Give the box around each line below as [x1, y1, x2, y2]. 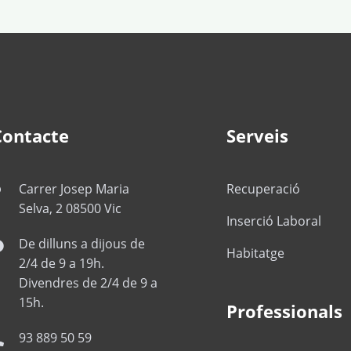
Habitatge [226, 244, 284, 262]
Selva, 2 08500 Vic [19, 199, 121, 217]
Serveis [226, 123, 288, 147]
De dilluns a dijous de [19, 234, 145, 252]
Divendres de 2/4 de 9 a [19, 273, 157, 291]
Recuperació [226, 179, 300, 197]
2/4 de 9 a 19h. [19, 254, 104, 272]
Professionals [226, 299, 342, 323]
